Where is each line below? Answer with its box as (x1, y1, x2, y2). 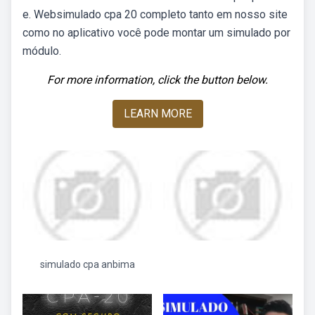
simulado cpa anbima (39, 259, 135, 270)
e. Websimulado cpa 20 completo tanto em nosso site (22, 8, 288, 21)
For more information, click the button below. (47, 73, 268, 86)
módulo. (22, 44, 61, 58)
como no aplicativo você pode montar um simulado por (22, 26, 290, 39)
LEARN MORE (123, 107, 192, 120)
